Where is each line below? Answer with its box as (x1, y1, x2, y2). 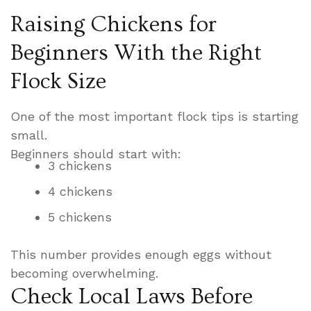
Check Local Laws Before (10, 284, 253, 310)
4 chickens (48, 184, 112, 199)
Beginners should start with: (10, 146, 181, 162)
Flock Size (10, 69, 106, 94)
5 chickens (48, 210, 112, 225)
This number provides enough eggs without (10, 247, 271, 262)
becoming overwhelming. (10, 266, 158, 281)
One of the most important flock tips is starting (10, 109, 299, 124)
